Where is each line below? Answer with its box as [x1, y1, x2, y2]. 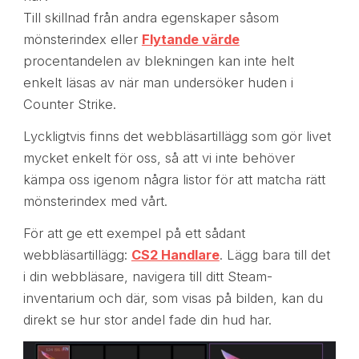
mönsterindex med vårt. [22, 192, 167, 209]
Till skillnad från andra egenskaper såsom [22, 9, 279, 26]
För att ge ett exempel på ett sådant [22, 224, 245, 241]
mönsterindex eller [22, 30, 142, 47]
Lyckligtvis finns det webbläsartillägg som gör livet [22, 127, 331, 144]
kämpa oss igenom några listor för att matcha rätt [22, 171, 325, 188]
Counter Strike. [22, 95, 116, 112]
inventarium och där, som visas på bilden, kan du [22, 289, 323, 306]
